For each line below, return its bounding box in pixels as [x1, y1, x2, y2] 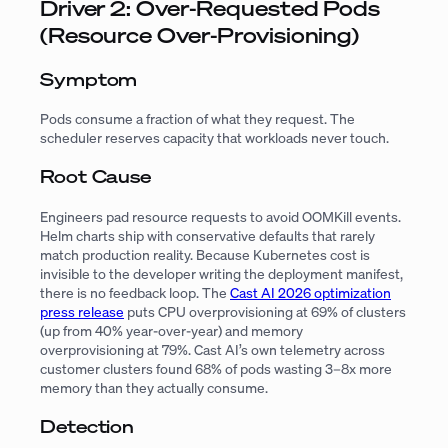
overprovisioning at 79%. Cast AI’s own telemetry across [40, 339, 385, 359]
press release [40, 301, 124, 321]
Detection [40, 413, 135, 438]
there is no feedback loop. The [40, 282, 230, 302]
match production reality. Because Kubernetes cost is [40, 244, 370, 264]
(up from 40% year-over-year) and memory [40, 320, 303, 340]
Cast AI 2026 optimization [230, 282, 391, 302]
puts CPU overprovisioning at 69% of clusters [124, 301, 406, 321]
